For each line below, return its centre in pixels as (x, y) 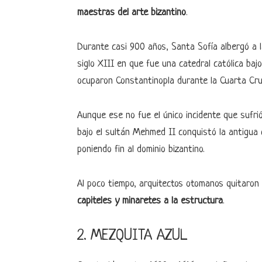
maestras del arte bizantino (132, 13)
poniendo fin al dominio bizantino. (141, 149)
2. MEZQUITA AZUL (132, 236)
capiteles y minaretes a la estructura (150, 201)
